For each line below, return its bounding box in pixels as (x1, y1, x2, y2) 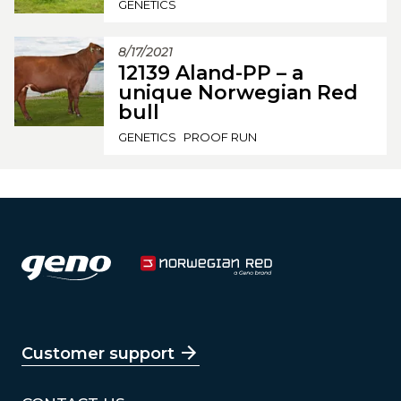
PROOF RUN (183, 129, 257, 144)
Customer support (21, 343, 175, 363)
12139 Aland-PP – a (118, 60, 303, 85)
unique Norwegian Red (118, 80, 358, 105)
